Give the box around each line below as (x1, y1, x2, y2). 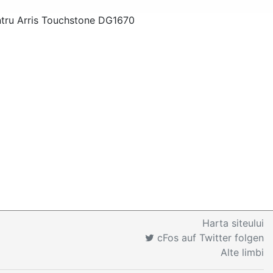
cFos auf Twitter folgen (154, 232, 264, 244)
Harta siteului (202, 217, 264, 229)
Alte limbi (221, 246, 264, 258)
